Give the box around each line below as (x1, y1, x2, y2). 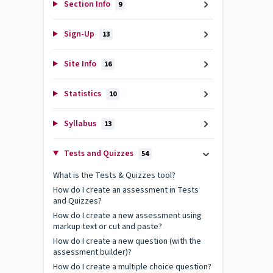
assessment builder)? (53, 246, 132, 258)
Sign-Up (62, 28, 96, 40)
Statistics (62, 88, 103, 100)
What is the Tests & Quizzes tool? (53, 169, 175, 182)
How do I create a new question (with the (53, 235, 201, 247)
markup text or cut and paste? (53, 221, 162, 233)
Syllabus (62, 118, 98, 130)
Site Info (62, 58, 98, 70)
